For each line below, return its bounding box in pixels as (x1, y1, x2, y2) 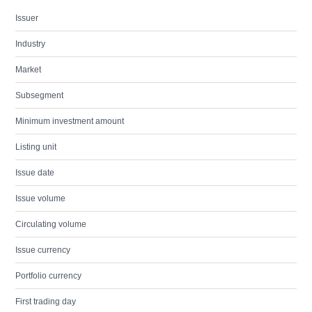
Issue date (15, 168, 54, 178)
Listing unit (15, 142, 56, 152)
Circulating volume (15, 219, 86, 229)
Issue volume (15, 194, 65, 203)
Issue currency (15, 245, 70, 255)
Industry (15, 39, 45, 49)
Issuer (15, 13, 38, 23)
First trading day (15, 297, 76, 306)
